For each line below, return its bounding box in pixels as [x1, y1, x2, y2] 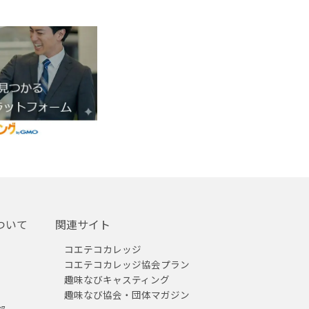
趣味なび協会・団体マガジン [64, 287, 190, 301]
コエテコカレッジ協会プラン [64, 257, 190, 271]
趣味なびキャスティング [64, 272, 170, 286]
